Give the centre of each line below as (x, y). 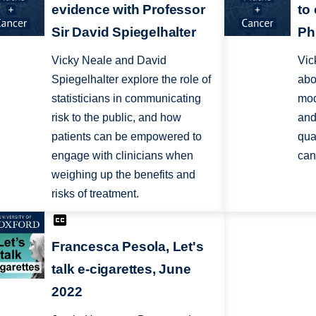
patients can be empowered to (127, 136)
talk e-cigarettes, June (121, 269)
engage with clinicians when (123, 155)
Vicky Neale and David (109, 60)
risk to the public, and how (117, 117)
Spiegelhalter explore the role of (132, 79)
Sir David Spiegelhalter (124, 32)
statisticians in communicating (127, 98)
